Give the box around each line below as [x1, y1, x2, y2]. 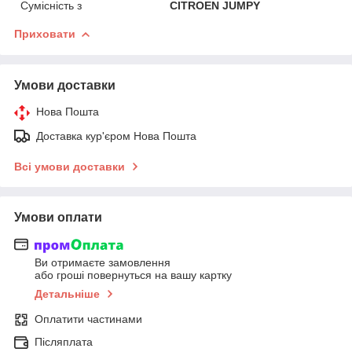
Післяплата [35, 335, 93, 348]
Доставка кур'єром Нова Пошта [36, 129, 196, 142]
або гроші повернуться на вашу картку [35, 269, 232, 281]
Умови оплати [14, 210, 102, 224]
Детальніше [35, 288, 100, 300]
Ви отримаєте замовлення [35, 256, 170, 269]
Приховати [14, 27, 75, 40]
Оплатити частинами [35, 313, 142, 325]
